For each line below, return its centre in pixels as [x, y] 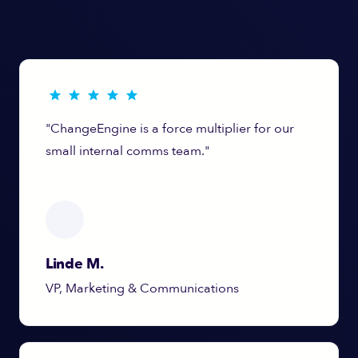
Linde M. [75, 265]
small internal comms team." [127, 151]
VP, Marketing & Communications [142, 289]
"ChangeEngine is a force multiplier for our [170, 129]
